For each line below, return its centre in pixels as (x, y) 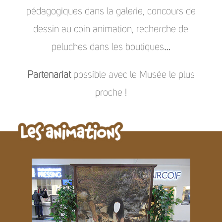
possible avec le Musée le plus (133, 75)
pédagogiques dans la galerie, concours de (111, 12)
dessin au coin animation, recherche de (111, 29)
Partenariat (49, 75)
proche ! (111, 93)
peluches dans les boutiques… (111, 47)
